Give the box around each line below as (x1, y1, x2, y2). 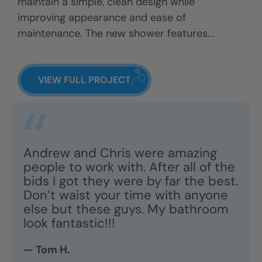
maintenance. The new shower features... (18, 26, 215, 41)
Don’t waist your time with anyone (23, 187, 228, 204)
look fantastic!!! (23, 215, 115, 232)
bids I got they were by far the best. (23, 173, 238, 190)
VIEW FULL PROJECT (38, 74, 131, 87)
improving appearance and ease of (18, 11, 186, 25)
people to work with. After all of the (23, 158, 235, 176)
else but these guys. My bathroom (23, 201, 229, 218)
